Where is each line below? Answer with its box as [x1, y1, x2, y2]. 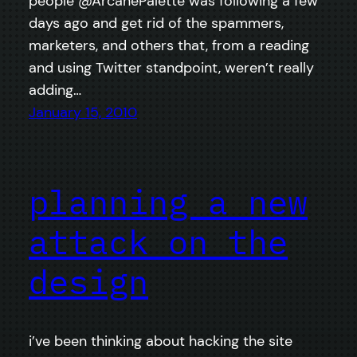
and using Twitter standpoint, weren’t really [29, 57, 314, 77]
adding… [29, 80, 81, 100]
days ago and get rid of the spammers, [29, 13, 284, 33]
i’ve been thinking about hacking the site [29, 331, 292, 351]
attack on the [29, 220, 288, 265]
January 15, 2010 [29, 102, 137, 122]
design [29, 260, 148, 304]
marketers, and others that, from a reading [29, 35, 309, 55]
